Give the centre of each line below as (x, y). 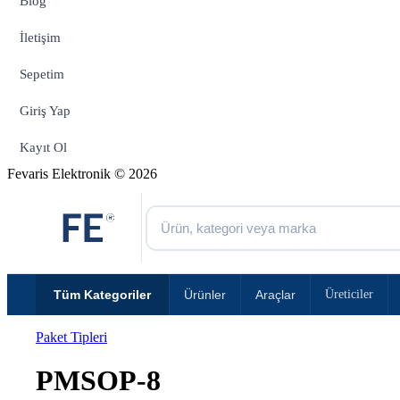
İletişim (40, 37)
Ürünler (205, 295)
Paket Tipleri (71, 337)
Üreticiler (349, 294)
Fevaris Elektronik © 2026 (82, 174)
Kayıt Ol (43, 147)
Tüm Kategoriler (102, 295)
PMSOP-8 (98, 381)
